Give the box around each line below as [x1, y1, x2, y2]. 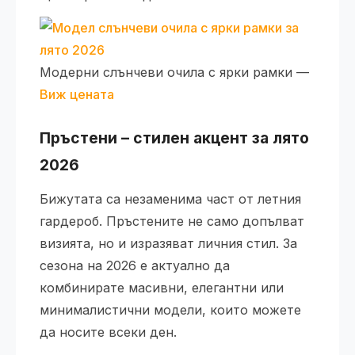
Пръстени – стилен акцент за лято [40, 128, 309, 148]
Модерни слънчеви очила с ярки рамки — [40, 64, 309, 81]
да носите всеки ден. [40, 324, 177, 341]
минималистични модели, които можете [40, 302, 301, 319]
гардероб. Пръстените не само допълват [40, 213, 304, 230]
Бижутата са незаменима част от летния [40, 191, 301, 208]
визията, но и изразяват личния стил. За [40, 235, 297, 252]
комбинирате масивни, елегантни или [40, 280, 284, 296]
